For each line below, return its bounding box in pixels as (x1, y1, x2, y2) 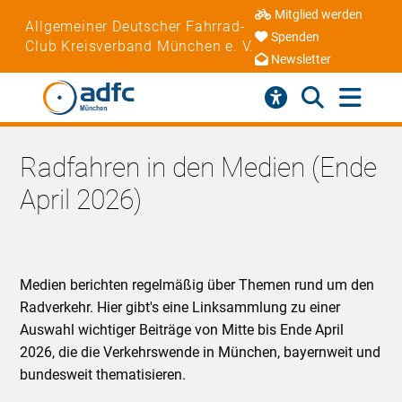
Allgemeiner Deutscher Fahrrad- (25, 17, 246, 35)
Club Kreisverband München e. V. (25, 37, 255, 55)
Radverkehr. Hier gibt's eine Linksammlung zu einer (20, 298, 341, 316)
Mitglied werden (274, 7, 363, 23)
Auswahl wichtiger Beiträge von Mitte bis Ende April (20, 320, 345, 338)
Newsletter (270, 52, 331, 68)
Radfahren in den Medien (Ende (20, 151, 378, 183)
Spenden (270, 30, 319, 46)
